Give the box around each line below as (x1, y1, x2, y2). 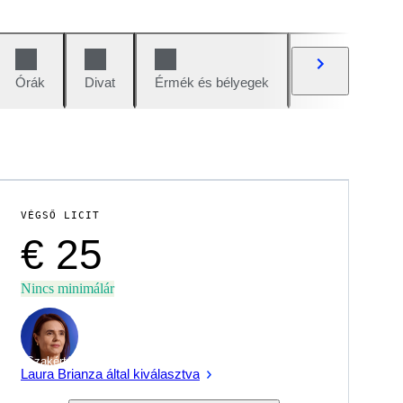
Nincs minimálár (21, 281, 114, 296)
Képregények (309, 75, 387, 90)
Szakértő (26, 354, 73, 368)
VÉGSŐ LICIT (21, 210, 100, 221)
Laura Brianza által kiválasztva (21, 366, 200, 381)
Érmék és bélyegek (155, 75, 269, 90)
